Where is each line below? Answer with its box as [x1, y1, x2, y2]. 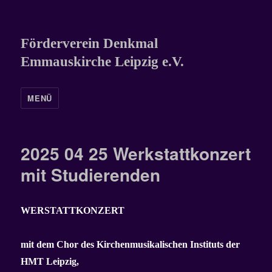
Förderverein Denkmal [21, 36, 158, 51]
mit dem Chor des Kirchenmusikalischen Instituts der [21, 239, 240, 250]
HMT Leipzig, [21, 256, 80, 267]
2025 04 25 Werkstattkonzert [21, 141, 251, 166]
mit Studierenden [21, 162, 161, 187]
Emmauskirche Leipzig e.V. [21, 54, 185, 69]
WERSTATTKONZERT [21, 205, 125, 216]
